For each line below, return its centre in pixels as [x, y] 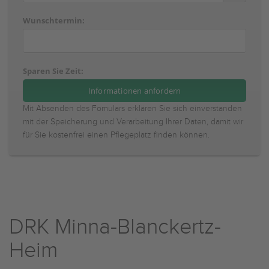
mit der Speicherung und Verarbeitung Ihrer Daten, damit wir [133, 122]
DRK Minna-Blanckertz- [115, 227]
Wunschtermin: [54, 20]
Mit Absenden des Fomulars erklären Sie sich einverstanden [132, 109]
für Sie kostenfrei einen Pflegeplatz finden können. [116, 135]
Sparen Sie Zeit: [53, 71]
